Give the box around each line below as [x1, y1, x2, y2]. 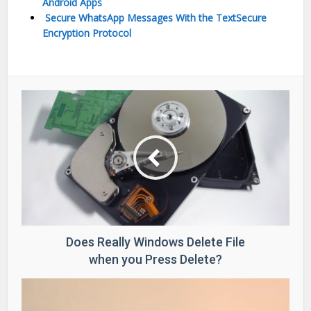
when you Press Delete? [89, 251, 222, 267]
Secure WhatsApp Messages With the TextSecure [42, 10, 267, 24]
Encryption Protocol [42, 26, 132, 40]
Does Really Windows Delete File [66, 234, 245, 249]
